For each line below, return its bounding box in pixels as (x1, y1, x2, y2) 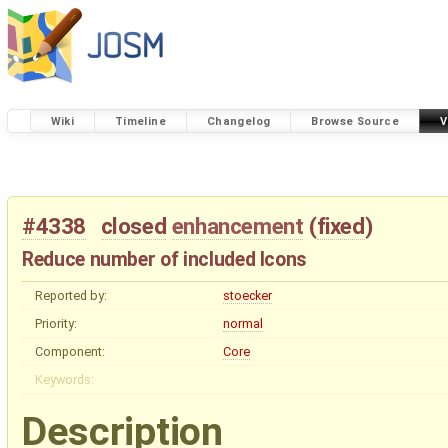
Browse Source (311, 114, 400, 128)
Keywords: (34, 371, 94, 387)
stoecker (222, 287, 272, 303)
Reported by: (34, 287, 107, 303)
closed (100, 213, 167, 240)
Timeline (114, 114, 166, 128)
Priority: (34, 315, 77, 331)
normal (222, 315, 263, 331)
